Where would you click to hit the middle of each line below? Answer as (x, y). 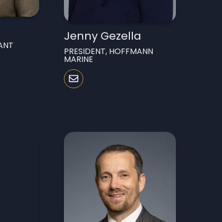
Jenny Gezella (103, 36)
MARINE (79, 59)
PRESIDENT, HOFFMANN (109, 51)
